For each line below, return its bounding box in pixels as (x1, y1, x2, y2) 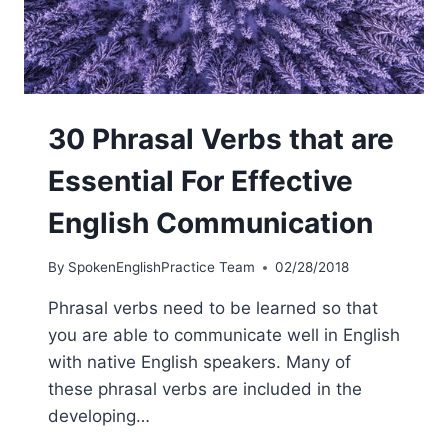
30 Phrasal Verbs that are (48, 121, 394, 156)
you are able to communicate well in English (48, 325, 400, 346)
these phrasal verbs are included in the (48, 379, 362, 400)
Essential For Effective (48, 163, 353, 198)
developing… (48, 406, 150, 427)
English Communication (48, 205, 373, 240)
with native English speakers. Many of (48, 352, 351, 373)
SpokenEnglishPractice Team (68, 259, 256, 276)
